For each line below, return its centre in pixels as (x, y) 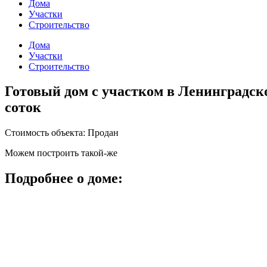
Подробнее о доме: (64, 178)
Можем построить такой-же (61, 153)
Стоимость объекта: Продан (62, 133)
